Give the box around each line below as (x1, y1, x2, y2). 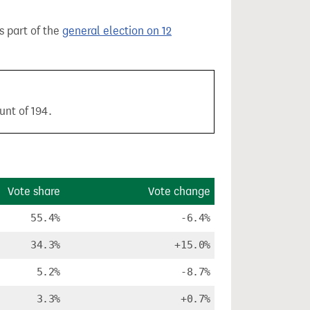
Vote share (8, 185, 60, 198)
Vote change (148, 185, 210, 198)
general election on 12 (62, 24, 172, 37)
